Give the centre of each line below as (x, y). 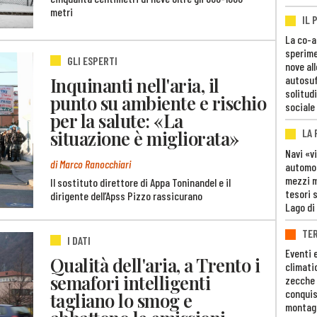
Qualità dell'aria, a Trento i (155, 264)
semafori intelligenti (131, 282)
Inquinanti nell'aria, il (135, 85)
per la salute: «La (117, 120)
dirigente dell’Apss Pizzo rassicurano (126, 195)
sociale (300, 107)
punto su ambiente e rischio (158, 102)
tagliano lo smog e (121, 300)
